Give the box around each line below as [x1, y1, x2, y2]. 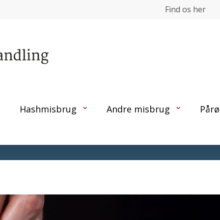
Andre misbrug [106, 103, 170, 115]
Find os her [165, 4, 206, 15]
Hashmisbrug [19, 103, 77, 115]
